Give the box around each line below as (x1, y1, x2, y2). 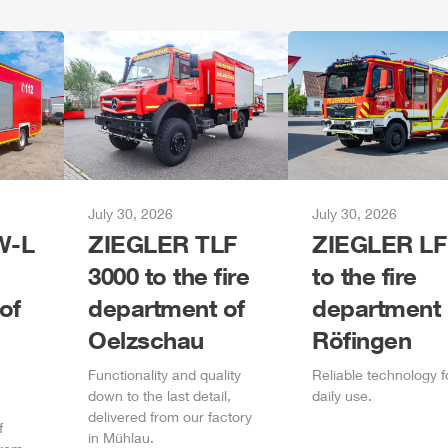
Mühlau (103, 429, 150, 446)
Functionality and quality (88, 366, 241, 383)
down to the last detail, (88, 387, 231, 404)
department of (88, 293, 245, 322)
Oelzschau (88, 325, 204, 354)
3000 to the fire (88, 261, 249, 290)
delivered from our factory (88, 408, 252, 425)
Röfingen (312, 325, 411, 354)
